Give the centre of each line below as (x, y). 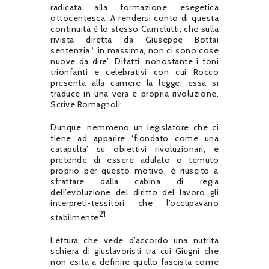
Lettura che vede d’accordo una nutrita (134, 240)
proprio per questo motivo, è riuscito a (134, 171)
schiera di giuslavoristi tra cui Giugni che (134, 251)
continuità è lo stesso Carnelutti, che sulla (134, 29)
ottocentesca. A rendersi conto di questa (134, 18)
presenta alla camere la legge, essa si (134, 83)
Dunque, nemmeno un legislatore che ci (134, 128)
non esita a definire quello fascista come (134, 261)
